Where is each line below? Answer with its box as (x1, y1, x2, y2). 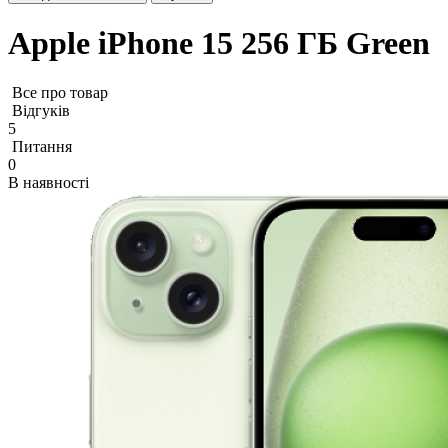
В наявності (8, 173, 89, 191)
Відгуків (12, 101, 70, 119)
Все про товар (12, 83, 108, 101)
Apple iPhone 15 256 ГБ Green (8, 25, 430, 62)
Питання (12, 137, 72, 155)
